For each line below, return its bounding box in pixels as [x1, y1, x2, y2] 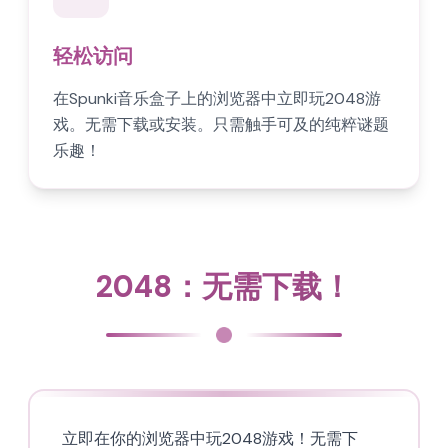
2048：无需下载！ [96, 267, 352, 306]
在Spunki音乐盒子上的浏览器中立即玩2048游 [53, 88, 381, 109]
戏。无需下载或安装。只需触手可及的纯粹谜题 [53, 114, 389, 135]
